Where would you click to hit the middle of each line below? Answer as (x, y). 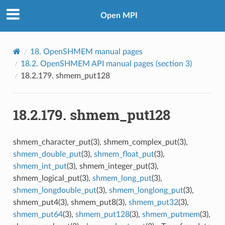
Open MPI (119, 16)
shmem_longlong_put (146, 190)
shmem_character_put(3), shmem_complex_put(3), (100, 142)
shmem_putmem (171, 214)
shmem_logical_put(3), (52, 178)
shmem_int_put (40, 166)
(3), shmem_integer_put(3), (113, 166)
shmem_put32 (153, 202)
